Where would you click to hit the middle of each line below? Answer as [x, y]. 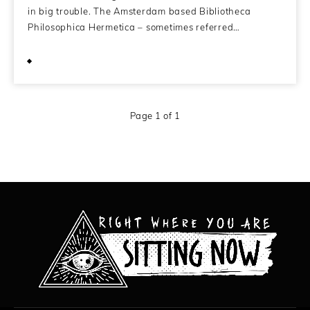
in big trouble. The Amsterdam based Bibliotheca [139, 11]
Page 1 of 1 [155, 115]
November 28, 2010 [88, 61]
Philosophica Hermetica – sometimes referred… [134, 27]
